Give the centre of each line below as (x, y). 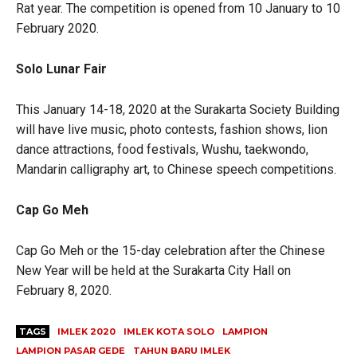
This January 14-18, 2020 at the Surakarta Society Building (178, 109)
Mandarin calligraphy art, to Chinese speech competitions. (176, 169)
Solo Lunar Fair (61, 69)
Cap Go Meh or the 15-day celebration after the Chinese (171, 250)
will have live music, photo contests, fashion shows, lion (172, 129)
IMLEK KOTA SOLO (169, 331)
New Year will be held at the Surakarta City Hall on (153, 270)
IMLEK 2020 (86, 331)
